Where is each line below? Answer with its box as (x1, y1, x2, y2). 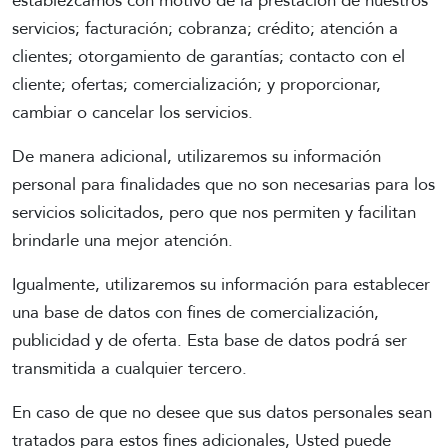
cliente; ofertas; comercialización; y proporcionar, (12, 73, 381, 97)
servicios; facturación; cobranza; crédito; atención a (12, 17, 398, 41)
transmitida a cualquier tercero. (12, 357, 247, 381)
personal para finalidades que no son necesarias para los (12, 173, 435, 197)
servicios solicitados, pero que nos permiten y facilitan (12, 201, 416, 225)
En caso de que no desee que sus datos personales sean (12, 401, 432, 425)
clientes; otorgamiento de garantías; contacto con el (12, 45, 405, 69)
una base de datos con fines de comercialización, (12, 301, 379, 325)
